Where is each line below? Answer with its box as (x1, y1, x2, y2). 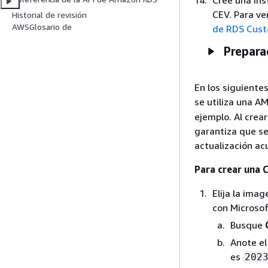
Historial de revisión (12, 10, 87, 20)
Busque (230, 218, 265, 231)
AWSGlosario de (12, 22, 72, 32)
